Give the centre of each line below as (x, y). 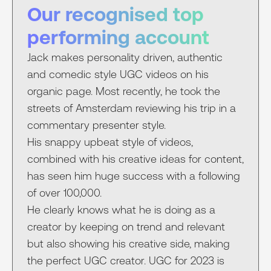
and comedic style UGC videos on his (118, 74)
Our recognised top (116, 14)
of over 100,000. (64, 192)
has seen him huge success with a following (134, 175)
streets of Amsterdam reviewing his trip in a (132, 108)
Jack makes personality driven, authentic (125, 57)
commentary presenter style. (96, 125)
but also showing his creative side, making (129, 243)
